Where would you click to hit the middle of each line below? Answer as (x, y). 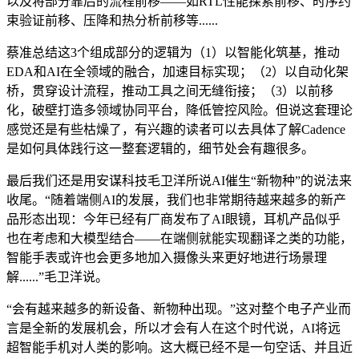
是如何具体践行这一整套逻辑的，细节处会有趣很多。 (160, 148)
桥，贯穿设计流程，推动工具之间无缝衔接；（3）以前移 (170, 91)
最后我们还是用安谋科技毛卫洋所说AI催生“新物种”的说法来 (179, 180)
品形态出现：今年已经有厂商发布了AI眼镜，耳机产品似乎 (173, 219)
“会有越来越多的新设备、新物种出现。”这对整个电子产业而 (179, 309)
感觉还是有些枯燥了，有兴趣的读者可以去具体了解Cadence (176, 129)
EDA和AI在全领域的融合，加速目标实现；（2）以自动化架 (177, 71)
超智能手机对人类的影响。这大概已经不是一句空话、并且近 (179, 347)
